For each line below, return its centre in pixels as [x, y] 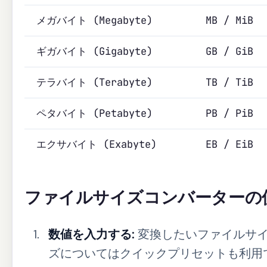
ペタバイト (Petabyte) [94, 113]
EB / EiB [229, 144]
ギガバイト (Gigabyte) [94, 51]
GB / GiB [229, 51]
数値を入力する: [91, 234]
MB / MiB [229, 20]
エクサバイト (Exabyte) [97, 144]
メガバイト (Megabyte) [94, 20]
